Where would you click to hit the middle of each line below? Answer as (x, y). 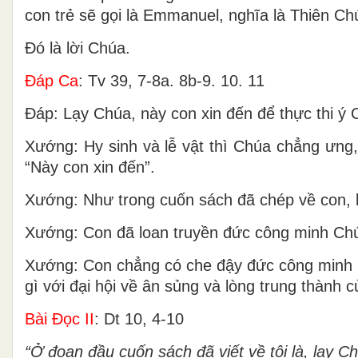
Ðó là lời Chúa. (78, 48)
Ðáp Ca (52, 80)
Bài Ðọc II (60, 318)
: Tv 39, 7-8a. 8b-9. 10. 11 (171, 80)
